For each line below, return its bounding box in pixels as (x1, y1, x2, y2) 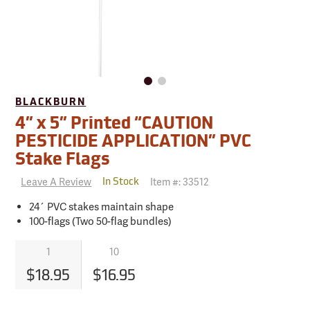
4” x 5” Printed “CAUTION (15, 116, 214, 134)
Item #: (150, 176, 183, 189)
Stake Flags (15, 152, 111, 170)
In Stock (102, 176, 140, 188)
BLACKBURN (15, 98, 86, 109)
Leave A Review (21, 176, 92, 189)
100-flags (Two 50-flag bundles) (29, 215, 172, 229)
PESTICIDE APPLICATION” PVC (15, 134, 252, 152)
